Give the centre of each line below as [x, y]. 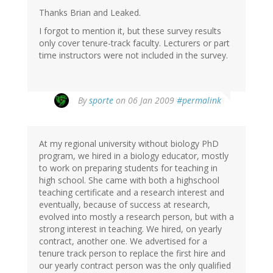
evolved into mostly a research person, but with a [136, 217]
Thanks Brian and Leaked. [90, 13]
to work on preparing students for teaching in [128, 168]
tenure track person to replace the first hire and [132, 253]
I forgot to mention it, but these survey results [130, 31]
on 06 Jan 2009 [145, 101]
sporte [101, 101]
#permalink [199, 101]
